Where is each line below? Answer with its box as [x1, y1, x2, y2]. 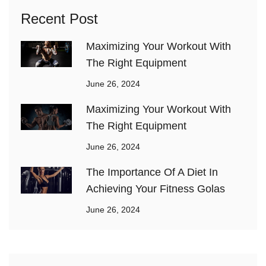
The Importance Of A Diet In [86, 166, 218, 178]
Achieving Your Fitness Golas [86, 182, 225, 195]
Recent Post [21, 10, 98, 27]
